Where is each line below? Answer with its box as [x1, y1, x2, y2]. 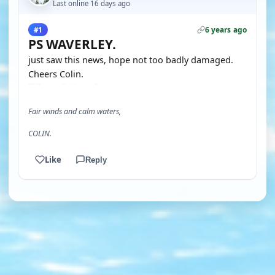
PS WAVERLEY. [28, 36, 116, 53]
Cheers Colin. [28, 68, 83, 80]
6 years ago [204, 25, 247, 35]
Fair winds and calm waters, [28, 106, 121, 117]
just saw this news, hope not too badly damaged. [28, 53, 233, 66]
